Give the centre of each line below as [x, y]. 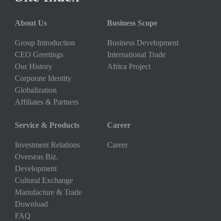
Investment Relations [47, 145]
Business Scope [132, 23]
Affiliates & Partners [47, 102]
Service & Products [47, 125]
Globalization [36, 90]
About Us [31, 23]
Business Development [143, 42]
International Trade [136, 54]
